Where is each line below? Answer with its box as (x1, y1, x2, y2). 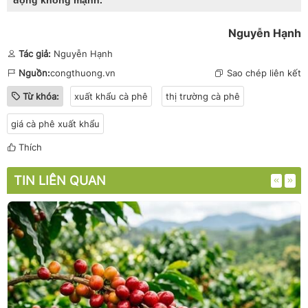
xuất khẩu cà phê (74, 90, 148, 102)
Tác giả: (19, 47, 51, 59)
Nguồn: (19, 67, 50, 78)
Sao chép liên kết (227, 67, 301, 78)
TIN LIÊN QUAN (14, 173, 106, 188)
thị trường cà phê (166, 90, 240, 102)
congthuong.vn (50, 67, 115, 78)
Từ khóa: (23, 90, 59, 102)
